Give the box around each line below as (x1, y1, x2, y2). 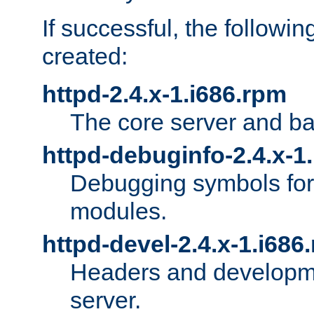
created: (42, 43, 128, 70)
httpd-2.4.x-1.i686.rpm (42, 81, 287, 108)
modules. (70, 198, 167, 225)
